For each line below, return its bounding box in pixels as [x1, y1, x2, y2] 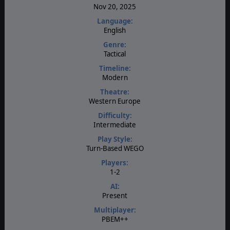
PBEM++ [101, 214, 128, 224]
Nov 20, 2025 [93, 2, 137, 11]
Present [102, 190, 128, 200]
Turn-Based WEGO [86, 143, 144, 153]
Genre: [103, 40, 127, 49]
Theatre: [100, 87, 130, 97]
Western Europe [89, 96, 141, 106]
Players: [101, 158, 129, 167]
